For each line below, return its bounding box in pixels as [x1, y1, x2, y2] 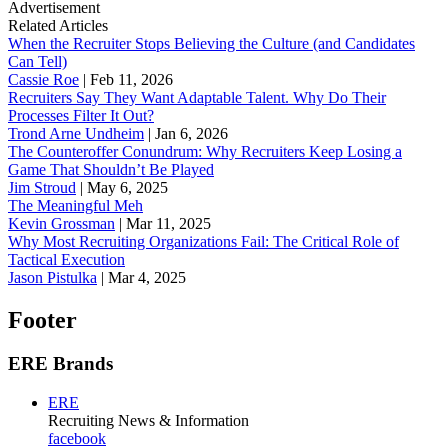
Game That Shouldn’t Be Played [8, 160, 214, 178]
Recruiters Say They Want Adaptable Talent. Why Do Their [8, 88, 386, 106]
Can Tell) [8, 52, 67, 70]
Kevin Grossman [8, 214, 115, 232]
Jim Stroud [8, 178, 76, 196]
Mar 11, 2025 [126, 214, 211, 232]
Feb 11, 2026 [90, 70, 173, 88]
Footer [8, 306, 77, 333]
